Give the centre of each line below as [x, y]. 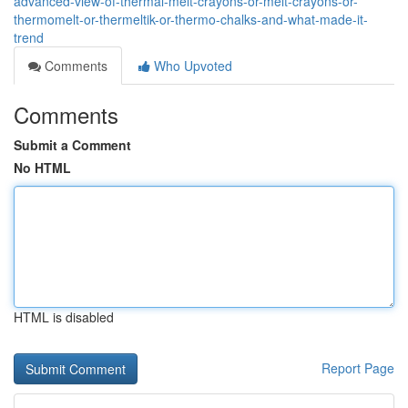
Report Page [358, 368]
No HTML [42, 168]
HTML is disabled [64, 317]
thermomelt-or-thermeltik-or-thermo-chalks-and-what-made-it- [191, 19]
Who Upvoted [191, 66]
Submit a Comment [72, 145]
